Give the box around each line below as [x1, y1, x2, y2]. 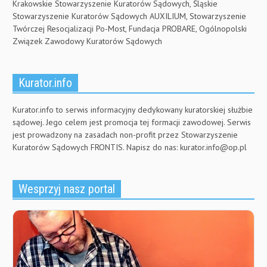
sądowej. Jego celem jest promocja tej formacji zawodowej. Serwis [13, 117, 251, 128]
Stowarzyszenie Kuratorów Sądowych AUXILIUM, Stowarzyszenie [13, 11, 246, 22]
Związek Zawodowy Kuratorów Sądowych [13, 36, 162, 47]
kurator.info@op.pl [180, 142, 247, 153]
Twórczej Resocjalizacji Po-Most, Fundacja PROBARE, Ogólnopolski [13, 23, 247, 35]
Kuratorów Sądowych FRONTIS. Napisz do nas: [13, 142, 180, 153]
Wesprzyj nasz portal [18, 182, 115, 197]
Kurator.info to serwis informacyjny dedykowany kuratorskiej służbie [13, 104, 253, 116]
